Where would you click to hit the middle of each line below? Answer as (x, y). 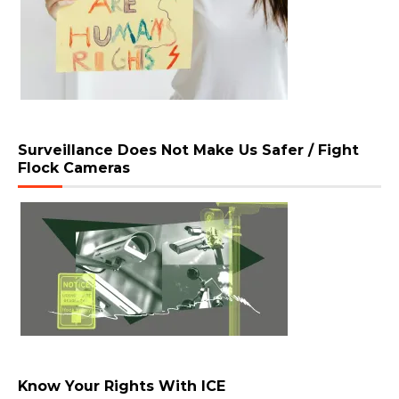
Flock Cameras (74, 168)
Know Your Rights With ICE (122, 387)
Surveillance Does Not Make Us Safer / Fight (188, 151)
